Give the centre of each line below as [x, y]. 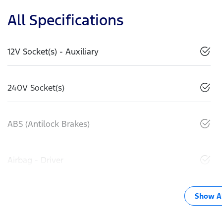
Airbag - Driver [35, 160]
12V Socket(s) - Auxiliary [53, 52]
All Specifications [65, 20]
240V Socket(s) [36, 88]
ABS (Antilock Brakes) [49, 124]
